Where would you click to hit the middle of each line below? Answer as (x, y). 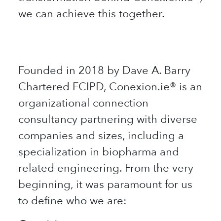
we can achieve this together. (92, 13)
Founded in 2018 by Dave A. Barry (105, 70)
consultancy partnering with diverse (108, 119)
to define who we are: (73, 200)
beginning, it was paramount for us (106, 184)
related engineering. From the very (106, 168)
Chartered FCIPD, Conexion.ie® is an (110, 86)
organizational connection (84, 103)
